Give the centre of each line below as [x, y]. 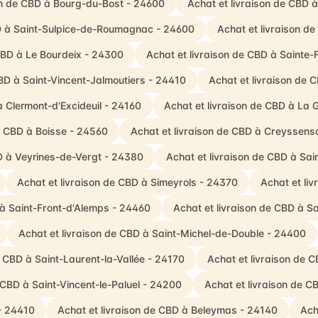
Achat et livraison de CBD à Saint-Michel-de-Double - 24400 [162, 233]
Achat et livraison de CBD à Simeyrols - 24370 [127, 182]
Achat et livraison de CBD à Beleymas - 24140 [168, 310]
